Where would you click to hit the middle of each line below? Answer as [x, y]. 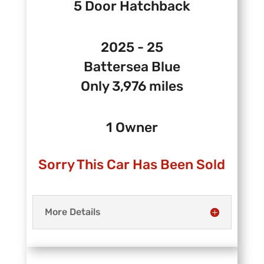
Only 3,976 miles [132, 86]
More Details [72, 212]
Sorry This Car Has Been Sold [132, 165]
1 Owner [132, 128]
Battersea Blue [132, 67]
